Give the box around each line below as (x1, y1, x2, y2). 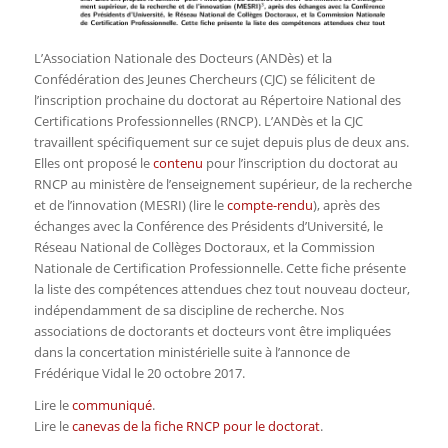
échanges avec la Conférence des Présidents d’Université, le (33, 216, 383, 235)
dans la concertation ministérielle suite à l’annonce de (33, 342, 350, 361)
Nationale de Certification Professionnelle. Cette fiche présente (33, 258, 406, 277)
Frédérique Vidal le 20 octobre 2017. (33, 363, 245, 382)
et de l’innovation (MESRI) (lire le (33, 195, 227, 214)
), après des (312, 195, 380, 214)
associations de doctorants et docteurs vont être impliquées (33, 321, 391, 340)
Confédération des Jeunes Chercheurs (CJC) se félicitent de (33, 69, 375, 88)
